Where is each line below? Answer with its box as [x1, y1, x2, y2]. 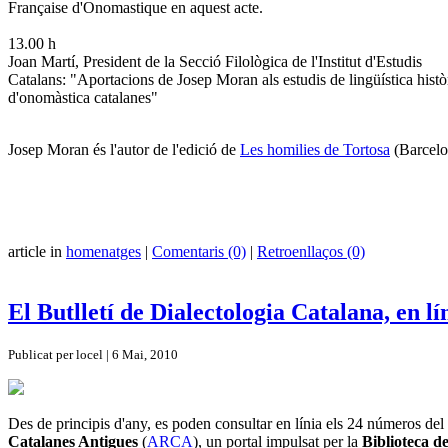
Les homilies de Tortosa [240, 140, 390, 158]
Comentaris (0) [152, 242, 246, 260]
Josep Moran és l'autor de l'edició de [8, 140, 240, 158]
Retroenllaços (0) [257, 242, 365, 260]
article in [8, 242, 66, 260]
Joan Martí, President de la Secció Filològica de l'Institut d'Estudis [8, 52, 422, 70]
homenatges [66, 242, 141, 260]
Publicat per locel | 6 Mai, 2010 [8, 347, 178, 363]
